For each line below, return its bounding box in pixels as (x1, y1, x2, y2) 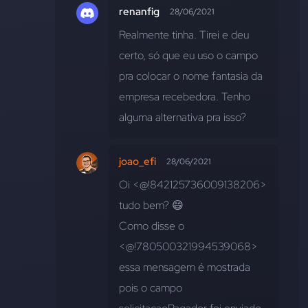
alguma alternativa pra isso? (119, 110, 246, 125)
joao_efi (119, 155, 156, 169)
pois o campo (119, 280, 182, 296)
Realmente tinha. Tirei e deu (119, 27, 249, 43)
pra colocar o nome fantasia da (119, 69, 263, 84)
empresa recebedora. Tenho (119, 89, 250, 104)
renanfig (119, 5, 159, 19)
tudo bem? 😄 (119, 198, 184, 213)
